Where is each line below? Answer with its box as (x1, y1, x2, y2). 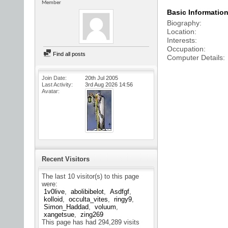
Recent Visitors (42, 155, 90, 163)
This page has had (42, 218, 98, 226)
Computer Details (167, 53, 223, 62)
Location (167, 27, 194, 36)
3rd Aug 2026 (85, 81, 119, 88)
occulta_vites (69, 195, 108, 203)
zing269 (80, 211, 103, 218)
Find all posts (51, 51, 85, 57)
